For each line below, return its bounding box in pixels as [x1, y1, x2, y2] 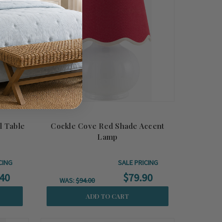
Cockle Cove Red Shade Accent [51, 120, 165, 131]
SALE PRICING [117, 158, 158, 167]
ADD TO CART [86, 191, 129, 200]
